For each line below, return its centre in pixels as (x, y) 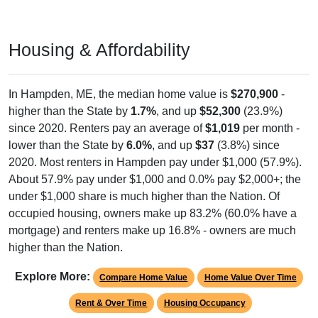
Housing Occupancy (204, 303)
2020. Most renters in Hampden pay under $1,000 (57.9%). (155, 163)
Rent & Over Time (111, 303)
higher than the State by (70, 111)
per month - (270, 128)
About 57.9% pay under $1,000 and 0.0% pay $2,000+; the (155, 180)
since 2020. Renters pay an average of (107, 128)
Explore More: (52, 277)
